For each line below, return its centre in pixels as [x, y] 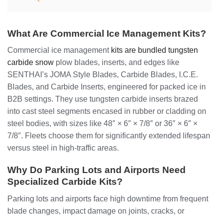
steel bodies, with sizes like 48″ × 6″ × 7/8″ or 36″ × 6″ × [102, 124]
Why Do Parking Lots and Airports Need [97, 170]
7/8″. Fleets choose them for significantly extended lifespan [109, 136]
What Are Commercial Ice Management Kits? [107, 33]
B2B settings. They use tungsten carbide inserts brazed [103, 99]
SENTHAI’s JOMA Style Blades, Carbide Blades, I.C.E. [103, 75]
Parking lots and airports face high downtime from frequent [108, 198]
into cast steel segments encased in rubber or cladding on [107, 111]
